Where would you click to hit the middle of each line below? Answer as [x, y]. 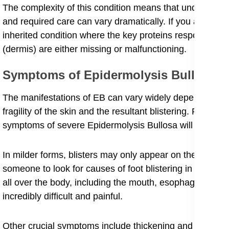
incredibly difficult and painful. [63, 197]
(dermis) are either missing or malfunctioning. [95, 49]
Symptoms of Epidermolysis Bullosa [109, 75]
